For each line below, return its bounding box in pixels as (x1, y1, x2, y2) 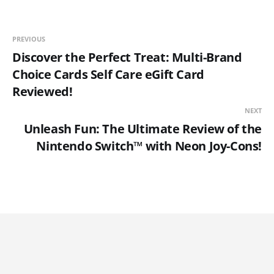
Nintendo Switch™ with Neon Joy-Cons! (36, 138, 262, 155)
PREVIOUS (12, 34, 45, 44)
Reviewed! (12, 83, 73, 100)
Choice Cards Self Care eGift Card (12, 66, 204, 83)
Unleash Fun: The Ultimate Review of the (23, 120, 262, 138)
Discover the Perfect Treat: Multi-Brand (12, 49, 242, 66)
